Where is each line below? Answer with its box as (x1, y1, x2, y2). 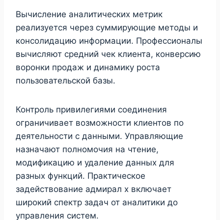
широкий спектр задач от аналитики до (16, 197, 178, 207)
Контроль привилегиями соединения (16, 104, 167, 114)
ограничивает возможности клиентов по (16, 117, 184, 128)
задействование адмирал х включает (16, 184, 171, 194)
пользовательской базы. (16, 75, 115, 85)
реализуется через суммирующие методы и (16, 22, 198, 32)
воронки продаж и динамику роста (16, 62, 160, 72)
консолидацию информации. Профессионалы (16, 35, 202, 46)
